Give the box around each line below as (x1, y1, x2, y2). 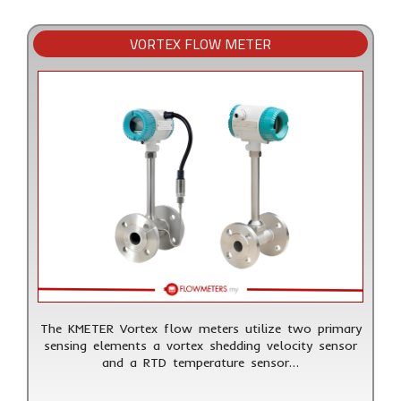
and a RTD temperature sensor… (102, 354, 299, 371)
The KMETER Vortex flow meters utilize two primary (39, 320, 362, 337)
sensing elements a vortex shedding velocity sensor (44, 337, 357, 354)
